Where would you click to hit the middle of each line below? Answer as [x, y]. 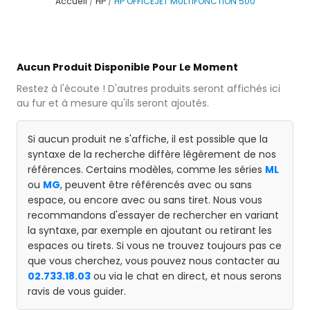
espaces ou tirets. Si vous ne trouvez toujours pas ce [155, 245]
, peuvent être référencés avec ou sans [156, 184]
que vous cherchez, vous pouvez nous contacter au [154, 261]
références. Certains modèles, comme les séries [146, 169]
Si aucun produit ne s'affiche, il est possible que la [148, 139]
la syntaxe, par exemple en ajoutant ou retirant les [150, 230]
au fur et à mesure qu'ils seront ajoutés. [113, 103]
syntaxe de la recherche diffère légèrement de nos [152, 154]
